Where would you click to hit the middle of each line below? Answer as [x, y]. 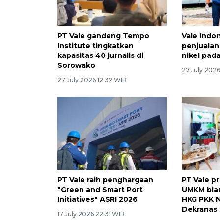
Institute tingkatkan [96, 45]
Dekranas [200, 209]
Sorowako [76, 65]
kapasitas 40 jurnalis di [100, 55]
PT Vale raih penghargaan [105, 179]
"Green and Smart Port [100, 189]
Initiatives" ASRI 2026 [97, 199]
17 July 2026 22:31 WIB [91, 214]
